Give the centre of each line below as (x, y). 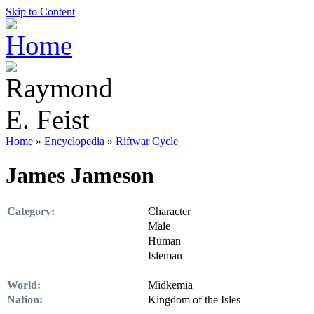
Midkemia (170, 285)
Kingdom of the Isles (194, 299)
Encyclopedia (74, 141)
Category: (31, 211)
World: (24, 285)
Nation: (25, 299)
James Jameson (80, 176)
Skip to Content (40, 12)
